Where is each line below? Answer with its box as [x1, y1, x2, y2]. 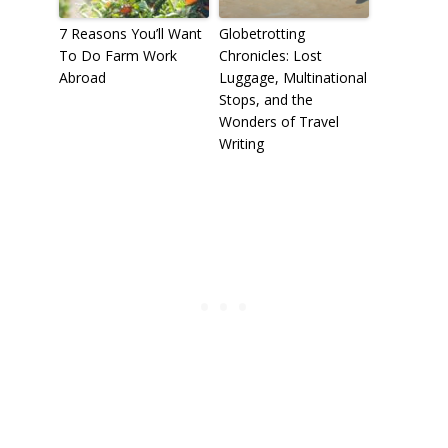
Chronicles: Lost [218, 45, 322, 65]
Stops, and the [218, 89, 313, 109]
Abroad [58, 67, 106, 87]
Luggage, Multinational [218, 67, 367, 87]
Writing [218, 133, 264, 153]
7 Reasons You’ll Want [58, 23, 202, 43]
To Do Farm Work [58, 45, 177, 65]
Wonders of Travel [218, 111, 339, 131]
